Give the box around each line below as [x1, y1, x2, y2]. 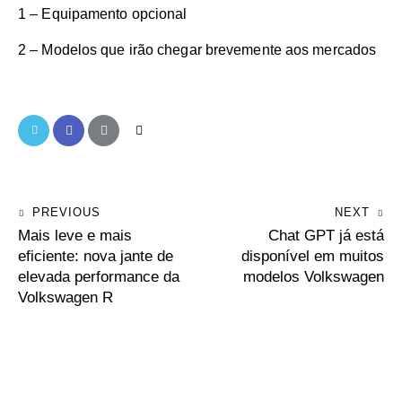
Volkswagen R [18, 288, 113, 306]
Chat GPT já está [268, 226, 384, 244]
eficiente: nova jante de [18, 247, 173, 265]
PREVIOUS [32, 205, 100, 219]
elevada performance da [18, 267, 179, 285]
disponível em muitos [241, 247, 384, 265]
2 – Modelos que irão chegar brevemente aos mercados [18, 41, 377, 57]
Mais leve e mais [18, 226, 132, 244]
